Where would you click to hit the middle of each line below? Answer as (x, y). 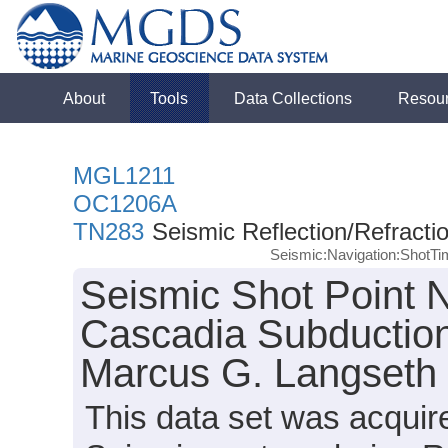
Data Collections (293, 98)
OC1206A (125, 203)
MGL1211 (124, 175)
